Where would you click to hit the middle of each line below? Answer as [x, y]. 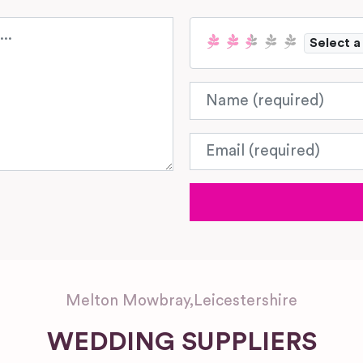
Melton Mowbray [128, 301]
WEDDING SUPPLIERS [181, 342]
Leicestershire [246, 301]
